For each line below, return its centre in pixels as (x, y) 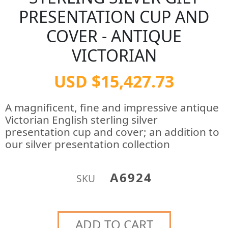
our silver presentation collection (88, 144)
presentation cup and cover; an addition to (112, 132)
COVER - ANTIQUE (114, 36)
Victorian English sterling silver (81, 120)
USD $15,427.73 (114, 81)
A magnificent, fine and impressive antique (112, 107)
